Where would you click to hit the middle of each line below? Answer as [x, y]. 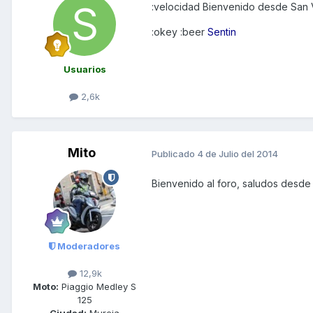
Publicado [174, 153]
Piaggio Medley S [97, 287]
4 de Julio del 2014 [238, 153]
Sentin [222, 32]
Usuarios [85, 70]
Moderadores [88, 246]
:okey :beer [180, 32]
